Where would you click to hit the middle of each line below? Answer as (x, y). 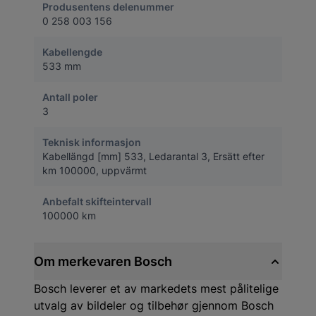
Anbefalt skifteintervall (97, 201)
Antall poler (70, 97)
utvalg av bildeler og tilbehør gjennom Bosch (154, 305)
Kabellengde (72, 52)
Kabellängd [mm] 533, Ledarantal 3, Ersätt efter (153, 156)
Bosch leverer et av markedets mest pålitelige (156, 288)
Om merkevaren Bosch (103, 261)
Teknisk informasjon (92, 142)
